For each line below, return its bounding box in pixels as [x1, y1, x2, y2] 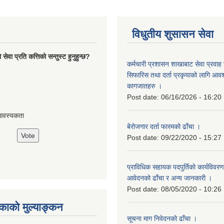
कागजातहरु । [127, 81, 162, 90]
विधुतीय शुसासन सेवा [132, 27, 213, 40]
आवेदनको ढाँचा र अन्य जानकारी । [127, 173, 212, 182]
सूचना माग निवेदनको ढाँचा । [127, 214, 197, 222]
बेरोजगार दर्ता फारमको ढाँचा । [127, 122, 200, 130]
